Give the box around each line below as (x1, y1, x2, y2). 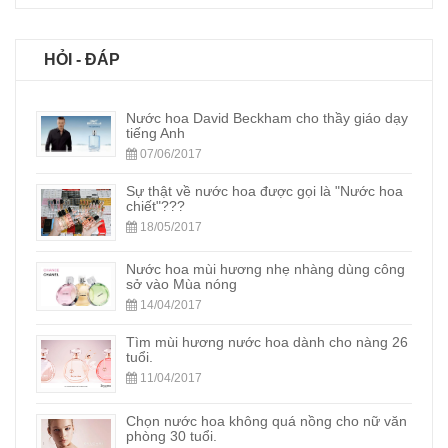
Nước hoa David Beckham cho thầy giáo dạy (126, 110, 408, 126)
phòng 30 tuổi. (126, 427, 217, 444)
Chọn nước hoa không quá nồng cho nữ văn (126, 412, 407, 429)
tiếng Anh (126, 125, 185, 141)
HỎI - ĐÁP (44, 51, 120, 68)
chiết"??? (126, 198, 185, 214)
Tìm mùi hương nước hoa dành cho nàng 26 (126, 333, 408, 350)
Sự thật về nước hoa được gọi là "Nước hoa (126, 183, 403, 199)
